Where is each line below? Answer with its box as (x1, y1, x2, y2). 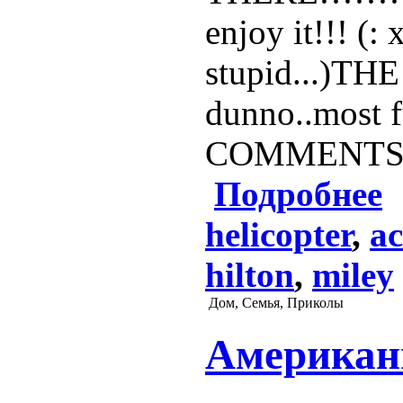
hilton (205, 255, 294, 294)
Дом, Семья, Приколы (209, 294, 344, 310)
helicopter (205, 214, 352, 254)
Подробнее (214, 174, 382, 213)
